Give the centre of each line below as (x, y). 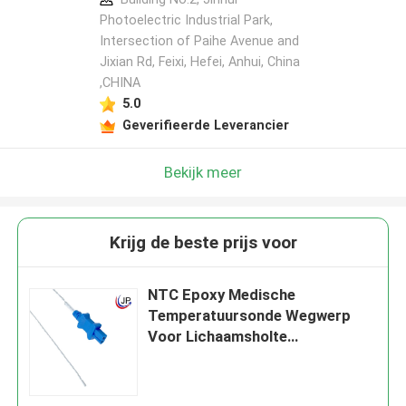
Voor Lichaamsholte (218, 337)
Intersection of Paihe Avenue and (199, 41)
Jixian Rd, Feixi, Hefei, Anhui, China (199, 62)
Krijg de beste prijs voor (203, 243)
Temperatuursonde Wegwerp (250, 316)
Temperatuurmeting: (220, 358)
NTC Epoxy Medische (222, 295)
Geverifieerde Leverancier (205, 125)
